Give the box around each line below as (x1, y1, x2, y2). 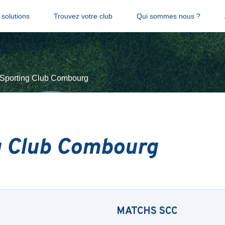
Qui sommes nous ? (136, 12, 200, 20)
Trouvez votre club (53, 12, 113, 20)
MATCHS (117, 205, 159, 218)
